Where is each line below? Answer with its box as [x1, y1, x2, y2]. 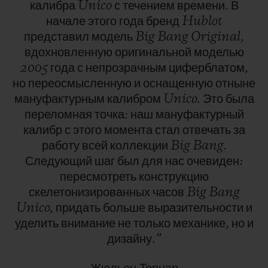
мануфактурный [155, 108, 244, 121]
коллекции [109, 139, 170, 153]
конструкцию [138, 170, 209, 184]
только [133, 217, 173, 230]
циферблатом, [168, 61, 248, 75]
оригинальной [114, 45, 194, 59]
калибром [106, 92, 163, 106]
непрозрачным [85, 61, 169, 75]
